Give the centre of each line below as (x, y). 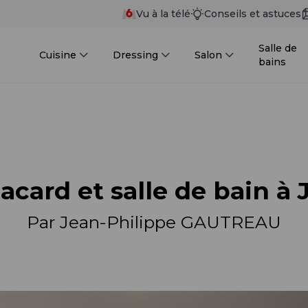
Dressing (136, 55)
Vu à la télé (163, 14)
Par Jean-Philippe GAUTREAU (154, 222)
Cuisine (58, 55)
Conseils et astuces (253, 14)
